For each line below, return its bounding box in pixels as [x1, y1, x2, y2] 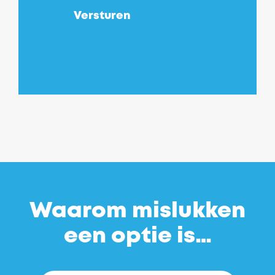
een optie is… [63, 226, 212, 246]
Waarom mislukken [29, 201, 246, 221]
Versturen [74, 10, 131, 21]
